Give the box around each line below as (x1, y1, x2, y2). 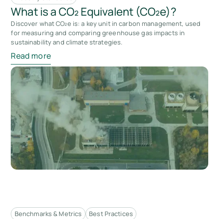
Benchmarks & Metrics (14, 209, 82, 218)
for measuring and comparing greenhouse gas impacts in (11, 28, 185, 37)
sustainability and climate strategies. (11, 37, 123, 46)
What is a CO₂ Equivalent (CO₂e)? (11, 3, 177, 19)
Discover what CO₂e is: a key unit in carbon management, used (11, 19, 201, 28)
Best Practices (89, 209, 133, 218)
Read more (11, 50, 51, 62)
